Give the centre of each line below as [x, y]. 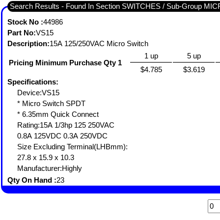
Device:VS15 [39, 93]
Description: [28, 43]
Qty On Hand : [32, 180]
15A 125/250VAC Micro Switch [100, 43]
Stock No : [25, 22]
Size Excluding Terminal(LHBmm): [73, 147]
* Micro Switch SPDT [52, 103]
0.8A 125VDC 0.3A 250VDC [63, 136]
